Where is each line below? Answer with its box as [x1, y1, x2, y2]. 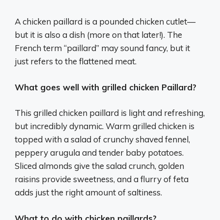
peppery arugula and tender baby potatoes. [15, 147, 184, 158]
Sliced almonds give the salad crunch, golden [15, 161, 184, 171]
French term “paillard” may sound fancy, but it [15, 43, 190, 54]
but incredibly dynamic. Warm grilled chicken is [15, 121, 194, 132]
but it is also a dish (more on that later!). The [15, 29, 182, 40]
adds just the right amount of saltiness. [15, 187, 162, 198]
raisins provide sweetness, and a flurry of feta [15, 174, 189, 185]
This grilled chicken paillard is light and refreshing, [15, 108, 205, 118]
